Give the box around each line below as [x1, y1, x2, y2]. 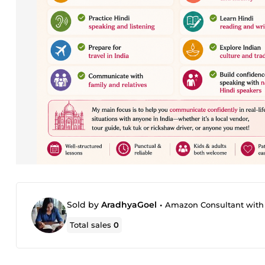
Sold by [67, 199, 101, 210]
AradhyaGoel [101, 199, 157, 210]
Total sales [70, 220, 114, 230]
